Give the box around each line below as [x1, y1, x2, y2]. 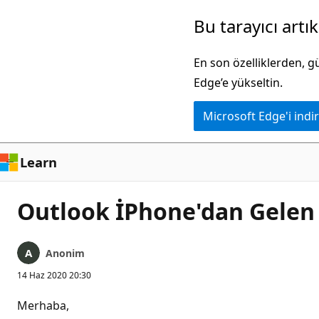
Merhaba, [17, 298, 72, 313]
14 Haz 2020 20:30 [17, 269, 91, 281]
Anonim [46, 246, 85, 260]
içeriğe [11, 33, 47, 48]
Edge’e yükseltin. [194, 75, 283, 90]
